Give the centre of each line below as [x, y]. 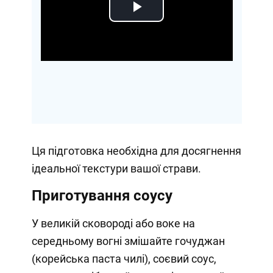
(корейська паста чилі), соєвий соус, [124, 258]
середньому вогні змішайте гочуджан [128, 241]
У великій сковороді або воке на [113, 223]
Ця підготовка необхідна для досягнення [136, 151]
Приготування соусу [102, 195]
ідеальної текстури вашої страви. [116, 168]
